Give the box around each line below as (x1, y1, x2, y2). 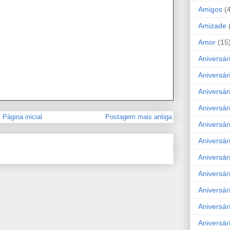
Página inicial (2, 112, 42, 121)
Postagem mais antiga (105, 112, 172, 121)
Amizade (198, 21, 226, 30)
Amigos (198, 5, 222, 13)
